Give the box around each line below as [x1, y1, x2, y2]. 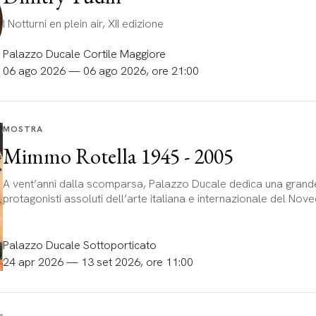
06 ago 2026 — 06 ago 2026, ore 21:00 [2, 63, 199, 78]
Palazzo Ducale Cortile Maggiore [2, 46, 166, 61]
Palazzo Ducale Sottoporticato [2, 237, 157, 253]
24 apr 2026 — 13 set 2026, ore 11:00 [2, 254, 193, 269]
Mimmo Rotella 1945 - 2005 [2, 142, 233, 170]
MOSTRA [2, 123, 43, 135]
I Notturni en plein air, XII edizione [2, 16, 164, 31]
